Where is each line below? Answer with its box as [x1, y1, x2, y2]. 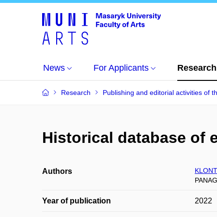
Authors [42, 167, 72, 175]
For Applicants [93, 63, 149, 73]
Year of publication [42, 197, 111, 205]
